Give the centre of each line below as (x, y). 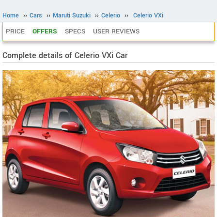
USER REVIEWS (116, 31)
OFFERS (45, 31)
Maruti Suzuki (72, 15)
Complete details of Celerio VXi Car (65, 55)
